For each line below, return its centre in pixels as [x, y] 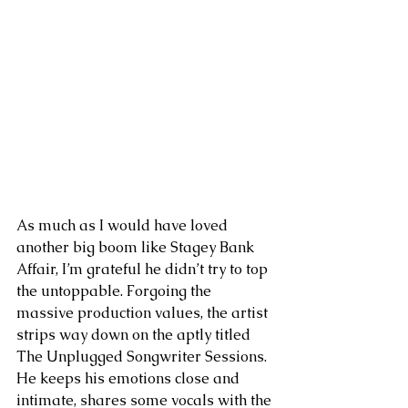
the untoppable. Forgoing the [116, 291]
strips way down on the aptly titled [135, 335]
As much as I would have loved [124, 225]
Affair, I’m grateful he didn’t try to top [144, 269]
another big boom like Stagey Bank [137, 247]
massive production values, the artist [144, 313]
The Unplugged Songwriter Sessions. [143, 357]
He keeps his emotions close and [130, 378]
